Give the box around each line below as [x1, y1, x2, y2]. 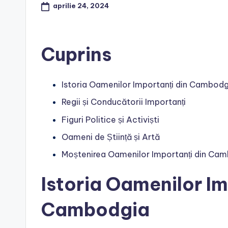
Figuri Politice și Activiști [62, 114, 159, 125]
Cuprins [41, 42, 111, 66]
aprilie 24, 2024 [52, 2, 109, 10]
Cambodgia [41, 198, 150, 222]
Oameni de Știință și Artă [62, 132, 160, 142]
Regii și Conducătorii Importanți [62, 97, 186, 107]
